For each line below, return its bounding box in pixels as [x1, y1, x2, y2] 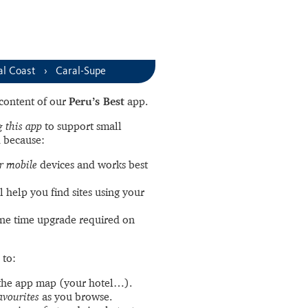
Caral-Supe [56, 66, 106, 76]
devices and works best [37, 157, 148, 171]
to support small [42, 119, 122, 133]
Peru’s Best [69, 94, 124, 108]
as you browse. [39, 289, 112, 303]
